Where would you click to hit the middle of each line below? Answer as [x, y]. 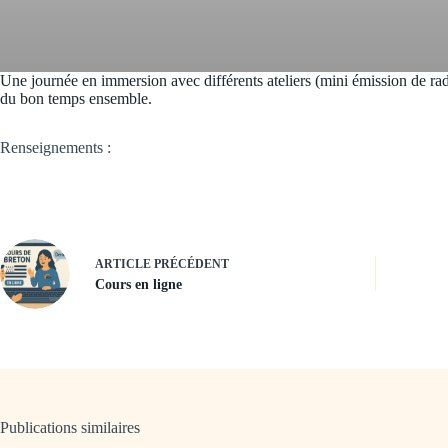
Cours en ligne [138, 285]
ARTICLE [123, 264]
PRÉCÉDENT [190, 264]
